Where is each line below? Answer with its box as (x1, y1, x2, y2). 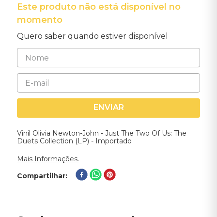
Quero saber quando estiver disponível (17, 31, 168, 41)
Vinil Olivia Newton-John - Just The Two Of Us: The (17, 129, 186, 138)
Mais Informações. (17, 155, 79, 163)
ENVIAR (93, 103, 124, 112)
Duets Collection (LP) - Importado (17, 137, 132, 145)
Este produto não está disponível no (17, 1, 181, 12)
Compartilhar (17, 171, 65, 180)
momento (17, 15, 62, 25)
